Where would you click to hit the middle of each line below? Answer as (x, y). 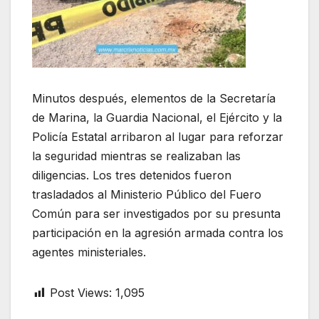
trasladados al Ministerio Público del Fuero (147, 195)
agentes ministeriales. (89, 252)
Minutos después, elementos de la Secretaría (154, 99)
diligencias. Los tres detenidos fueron (132, 176)
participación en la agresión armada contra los (158, 233)
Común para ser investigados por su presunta (156, 214)
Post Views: (81, 293)
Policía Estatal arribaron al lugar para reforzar (158, 137)
